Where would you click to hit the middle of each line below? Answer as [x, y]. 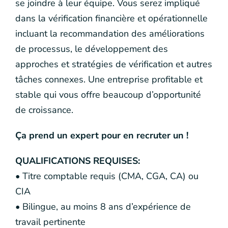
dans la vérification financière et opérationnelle [111, 18]
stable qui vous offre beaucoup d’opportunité [108, 95]
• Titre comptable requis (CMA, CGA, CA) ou [107, 176]
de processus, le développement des [92, 49]
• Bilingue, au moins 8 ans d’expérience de [103, 207]
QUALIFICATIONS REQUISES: [78, 161]
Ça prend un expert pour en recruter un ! [102, 135]
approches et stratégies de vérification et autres [114, 64]
